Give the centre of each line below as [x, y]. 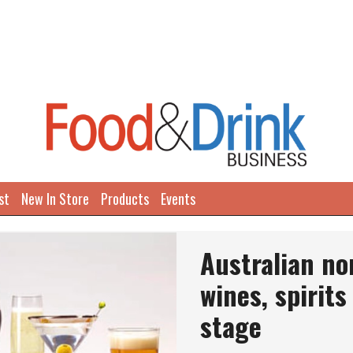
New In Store [55, 199]
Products [125, 199]
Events [178, 199]
